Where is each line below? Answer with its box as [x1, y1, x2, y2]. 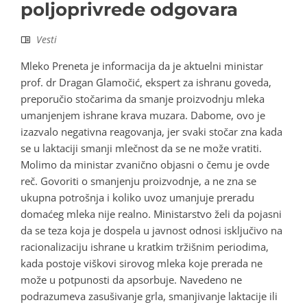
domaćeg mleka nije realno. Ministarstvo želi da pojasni [21, 207, 282, 221]
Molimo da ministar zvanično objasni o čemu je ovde [21, 158, 269, 172]
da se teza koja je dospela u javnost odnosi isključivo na [21, 223, 282, 238]
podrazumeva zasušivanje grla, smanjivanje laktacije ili [21, 289, 278, 304]
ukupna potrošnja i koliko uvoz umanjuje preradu [21, 191, 254, 205]
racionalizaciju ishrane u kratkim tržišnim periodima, [21, 240, 269, 254]
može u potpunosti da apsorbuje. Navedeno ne [21, 273, 242, 287]
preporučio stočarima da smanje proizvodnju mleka [21, 92, 265, 106]
